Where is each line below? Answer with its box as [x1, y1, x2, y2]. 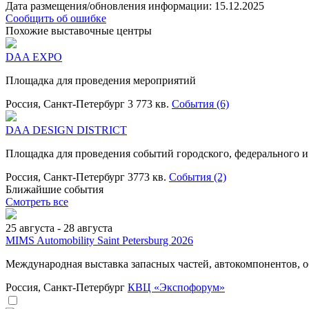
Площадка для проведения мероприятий [6, 74, 196, 86]
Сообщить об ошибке [6, 12, 106, 24]
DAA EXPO [6, 50, 62, 63]
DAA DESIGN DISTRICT [6, 123, 127, 136]
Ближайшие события [6, 183, 103, 195]
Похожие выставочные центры [6, 24, 152, 37]
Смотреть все [6, 195, 68, 208]
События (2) [169, 170, 226, 183]
